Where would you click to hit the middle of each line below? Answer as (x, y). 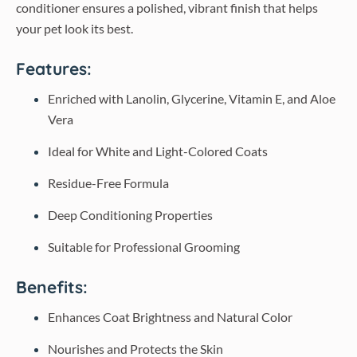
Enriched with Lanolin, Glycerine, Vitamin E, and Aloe (192, 98)
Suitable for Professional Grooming (144, 247)
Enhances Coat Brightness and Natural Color (170, 317)
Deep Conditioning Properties (130, 215)
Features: (54, 69)
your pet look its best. (75, 28)
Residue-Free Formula (108, 183)
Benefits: (52, 287)
